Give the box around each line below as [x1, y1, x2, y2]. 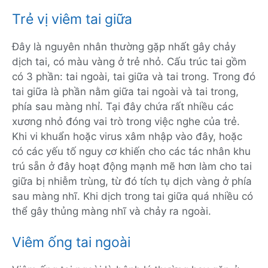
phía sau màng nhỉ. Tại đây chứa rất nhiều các [12, 100, 233, 113]
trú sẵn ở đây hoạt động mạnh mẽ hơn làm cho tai [12, 160, 252, 173]
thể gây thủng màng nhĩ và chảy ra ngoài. [12, 205, 211, 218]
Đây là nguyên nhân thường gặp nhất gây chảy [12, 41, 236, 53]
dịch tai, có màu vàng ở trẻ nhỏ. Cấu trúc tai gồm [12, 56, 246, 68]
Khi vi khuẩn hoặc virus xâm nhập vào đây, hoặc [12, 130, 242, 143]
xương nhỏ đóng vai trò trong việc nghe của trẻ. [12, 115, 240, 128]
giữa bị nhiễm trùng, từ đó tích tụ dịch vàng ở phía [12, 175, 252, 188]
